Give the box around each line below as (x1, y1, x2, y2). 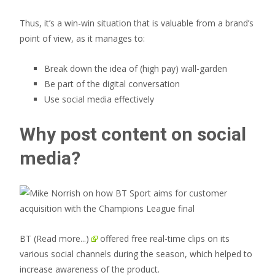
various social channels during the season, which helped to (20, 248, 252, 260)
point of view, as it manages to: (20, 33, 145, 44)
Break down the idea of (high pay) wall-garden (44, 63, 227, 74)
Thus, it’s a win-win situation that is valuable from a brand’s (20, 17, 254, 29)
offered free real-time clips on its (98, 233, 230, 244)
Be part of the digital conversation (44, 78, 180, 90)
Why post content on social (20, 123, 246, 145)
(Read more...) (34, 233, 89, 244)
